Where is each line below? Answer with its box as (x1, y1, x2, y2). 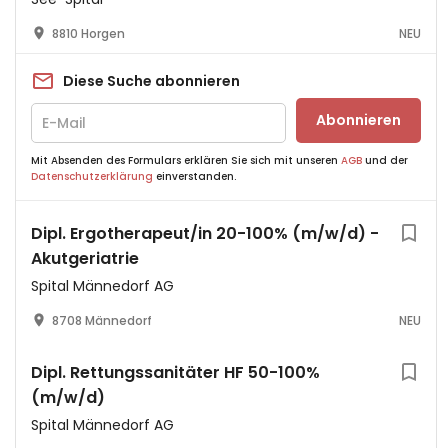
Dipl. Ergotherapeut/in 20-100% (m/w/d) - (31, 222, 379, 245)
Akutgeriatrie (31, 247, 139, 270)
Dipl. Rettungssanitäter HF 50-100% (31, 361, 320, 384)
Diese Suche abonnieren (63, 70, 240, 91)
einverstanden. (153, 169, 236, 184)
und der (362, 153, 408, 168)
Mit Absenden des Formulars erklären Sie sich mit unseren (31, 153, 341, 168)
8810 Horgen (52, 25, 125, 42)
